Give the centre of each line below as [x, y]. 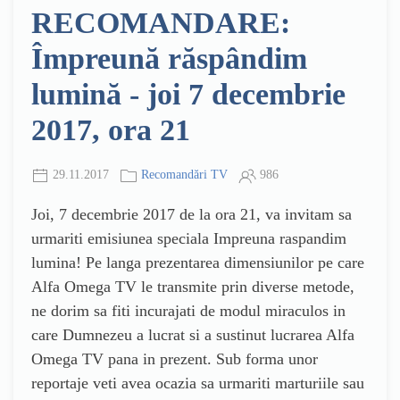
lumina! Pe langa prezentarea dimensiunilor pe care [198, 262]
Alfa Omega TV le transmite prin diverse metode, [193, 286]
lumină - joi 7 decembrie [188, 95]
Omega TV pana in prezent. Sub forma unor [175, 358]
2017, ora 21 [111, 130]
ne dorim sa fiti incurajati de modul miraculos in [188, 310]
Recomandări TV [184, 175]
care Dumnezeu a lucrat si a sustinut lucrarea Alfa [193, 334]
